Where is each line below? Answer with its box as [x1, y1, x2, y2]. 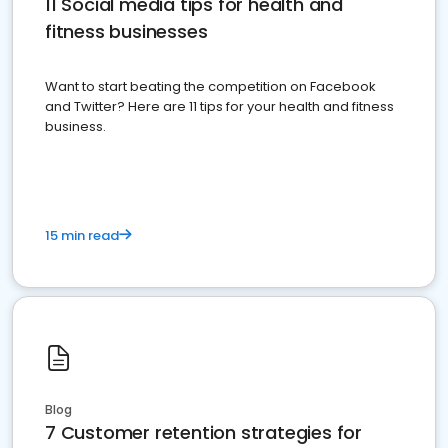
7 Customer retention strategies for [45, 420, 362, 445]
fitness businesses [45, 19, 208, 44]
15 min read [45, 226, 119, 245]
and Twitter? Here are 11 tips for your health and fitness [45, 97, 394, 116]
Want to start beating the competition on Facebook [45, 77, 376, 96]
